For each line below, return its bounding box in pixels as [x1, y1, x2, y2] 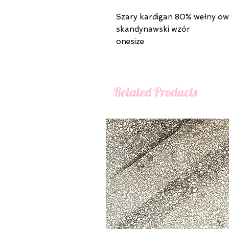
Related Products [113, 83, 197, 100]
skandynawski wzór [116, 24, 190, 34]
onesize [116, 36, 144, 46]
